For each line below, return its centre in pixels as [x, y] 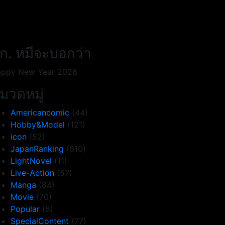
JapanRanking [37, 149]
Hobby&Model [38, 125]
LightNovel [31, 161]
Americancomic [40, 113]
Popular [25, 209]
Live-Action [32, 173]
